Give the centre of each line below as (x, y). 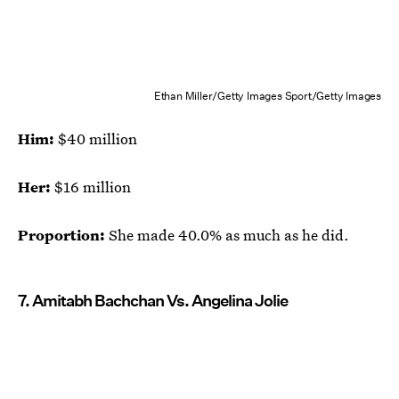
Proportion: (63, 234)
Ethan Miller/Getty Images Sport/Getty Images (267, 95)
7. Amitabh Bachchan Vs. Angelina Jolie (153, 300)
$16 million (93, 186)
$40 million (96, 138)
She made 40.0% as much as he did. (229, 234)
